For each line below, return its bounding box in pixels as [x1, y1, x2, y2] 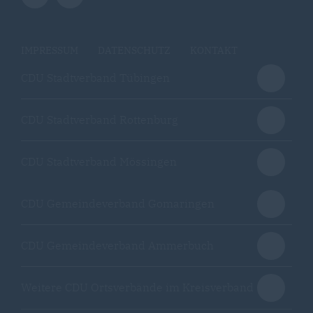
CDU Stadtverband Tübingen [21, 71, 170, 85]
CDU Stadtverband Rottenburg [21, 112, 178, 126]
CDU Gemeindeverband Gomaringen [21, 196, 214, 210]
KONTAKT [190, 44, 238, 57]
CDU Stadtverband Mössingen [21, 154, 177, 168]
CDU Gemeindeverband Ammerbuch [21, 238, 214, 252]
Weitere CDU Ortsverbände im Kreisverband [21, 280, 254, 294]
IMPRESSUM [21, 44, 78, 57]
